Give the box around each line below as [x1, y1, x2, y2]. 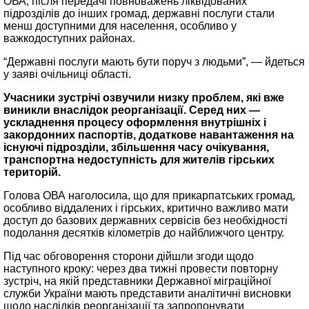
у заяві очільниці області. [3, 68, 131, 80]
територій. [3, 166, 61, 178]
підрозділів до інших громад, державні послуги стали [3, 8, 275, 19]
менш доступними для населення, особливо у [3, 20, 237, 32]
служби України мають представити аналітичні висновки [3, 288, 291, 299]
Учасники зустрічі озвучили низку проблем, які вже [3, 92, 284, 103]
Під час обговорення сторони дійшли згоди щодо [3, 250, 254, 262]
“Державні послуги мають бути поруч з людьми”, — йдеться [3, 56, 305, 68]
